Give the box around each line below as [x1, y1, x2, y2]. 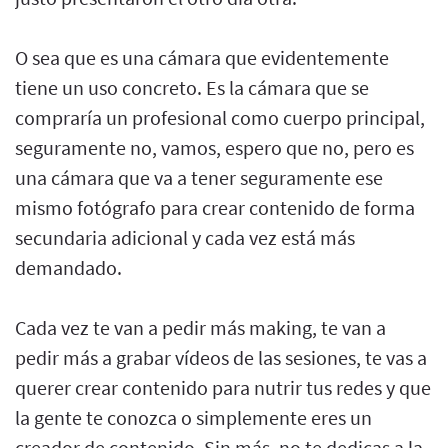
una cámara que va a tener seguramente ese [15, 164, 383, 190]
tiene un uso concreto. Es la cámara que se [15, 74, 369, 100]
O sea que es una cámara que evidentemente [15, 44, 389, 70]
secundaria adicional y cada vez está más [15, 224, 355, 250]
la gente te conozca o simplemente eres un [15, 404, 372, 430]
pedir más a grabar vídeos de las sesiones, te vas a [15, 344, 427, 370]
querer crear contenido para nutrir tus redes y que [15, 374, 431, 400]
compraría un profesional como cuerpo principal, [15, 104, 425, 130]
